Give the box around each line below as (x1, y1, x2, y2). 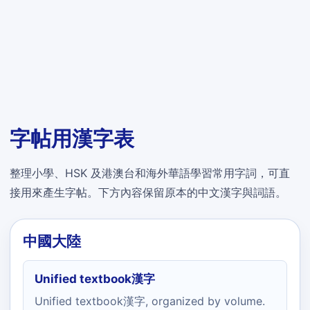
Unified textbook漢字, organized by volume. (35, 294, 265, 308)
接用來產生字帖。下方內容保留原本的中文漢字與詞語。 (10, 185, 286, 199)
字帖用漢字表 (10, 126, 134, 151)
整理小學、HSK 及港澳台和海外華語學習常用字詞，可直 (10, 166, 290, 180)
